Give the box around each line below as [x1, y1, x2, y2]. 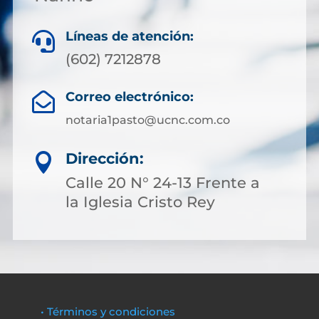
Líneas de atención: [66, 28, 194, 44]
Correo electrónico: [66, 89, 194, 105]
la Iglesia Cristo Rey [66, 193, 215, 211]
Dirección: [66, 150, 144, 167]
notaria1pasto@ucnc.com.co [66, 113, 230, 127]
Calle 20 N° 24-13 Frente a [66, 174, 260, 192]
